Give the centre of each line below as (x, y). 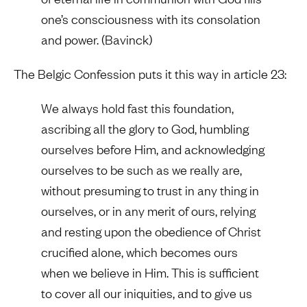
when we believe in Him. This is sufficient (150, 273)
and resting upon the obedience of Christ (151, 232)
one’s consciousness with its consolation (151, 19)
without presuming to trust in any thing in (150, 191)
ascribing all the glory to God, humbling (145, 129)
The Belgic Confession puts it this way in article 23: (150, 74)
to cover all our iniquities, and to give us (147, 293)
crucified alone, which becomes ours (139, 252)
